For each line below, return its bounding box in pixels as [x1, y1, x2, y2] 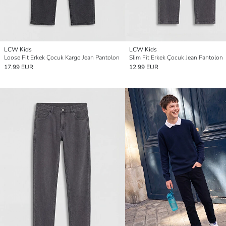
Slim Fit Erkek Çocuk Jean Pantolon [129, 53, 223, 62]
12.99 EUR [129, 63, 158, 71]
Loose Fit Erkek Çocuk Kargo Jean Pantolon [4, 53, 120, 62]
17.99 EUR [4, 63, 33, 71]
